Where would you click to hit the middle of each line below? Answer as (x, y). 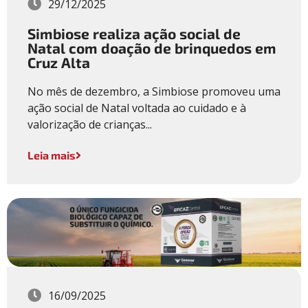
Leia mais (52, 155)
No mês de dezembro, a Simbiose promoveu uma (154, 92)
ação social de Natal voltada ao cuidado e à (137, 108)
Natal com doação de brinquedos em (152, 48)
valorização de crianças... (90, 125)
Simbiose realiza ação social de (134, 34)
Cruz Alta (59, 63)
